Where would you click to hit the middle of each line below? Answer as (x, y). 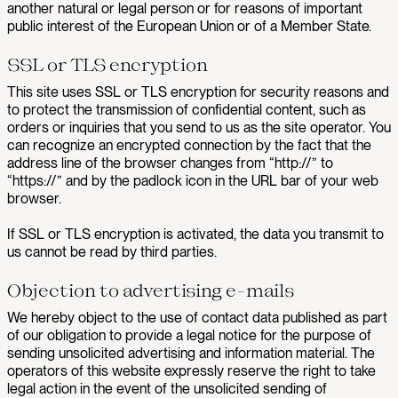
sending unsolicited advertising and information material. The (191, 353)
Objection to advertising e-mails (151, 290)
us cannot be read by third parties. (112, 252)
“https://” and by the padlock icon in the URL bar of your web (193, 181)
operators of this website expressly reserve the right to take (191, 371)
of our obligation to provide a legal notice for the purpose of (189, 335)
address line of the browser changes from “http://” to (170, 163)
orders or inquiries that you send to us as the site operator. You (199, 127)
